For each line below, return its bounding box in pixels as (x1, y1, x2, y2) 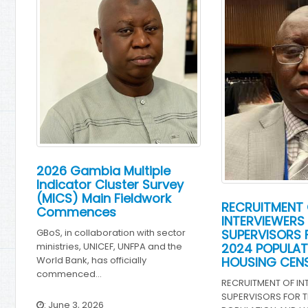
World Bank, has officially (36, 254, 147, 267)
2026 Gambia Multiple (36, 162, 171, 180)
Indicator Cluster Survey (36, 176, 184, 194)
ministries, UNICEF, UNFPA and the (36, 240, 183, 254)
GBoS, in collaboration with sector (36, 226, 186, 240)
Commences (36, 203, 117, 221)
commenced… (36, 267, 102, 281)
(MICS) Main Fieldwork (36, 190, 172, 208)
